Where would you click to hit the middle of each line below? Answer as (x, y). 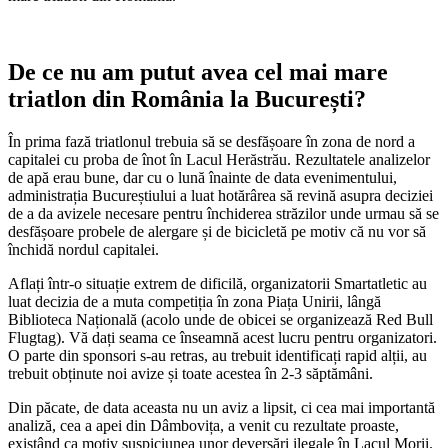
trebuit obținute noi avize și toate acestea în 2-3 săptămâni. (190, 373)
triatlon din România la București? (187, 98)
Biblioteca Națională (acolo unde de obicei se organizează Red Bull (220, 319)
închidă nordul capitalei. (83, 249)
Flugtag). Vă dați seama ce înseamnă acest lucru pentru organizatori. (222, 337)
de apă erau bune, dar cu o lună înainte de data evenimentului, (202, 177)
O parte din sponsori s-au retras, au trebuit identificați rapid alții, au (217, 355)
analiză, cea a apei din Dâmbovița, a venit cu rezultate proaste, (203, 425)
